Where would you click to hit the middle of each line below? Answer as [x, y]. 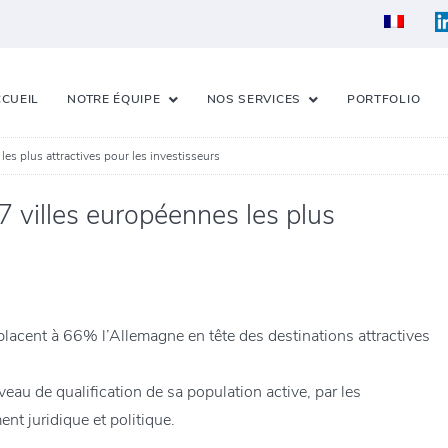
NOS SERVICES [253, 98]
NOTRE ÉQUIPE [114, 98]
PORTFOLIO [383, 98]
